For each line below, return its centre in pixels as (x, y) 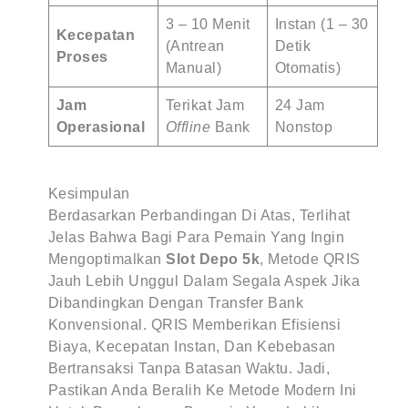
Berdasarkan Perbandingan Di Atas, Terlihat (199, 215)
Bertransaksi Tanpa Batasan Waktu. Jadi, (189, 368)
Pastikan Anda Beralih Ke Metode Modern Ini (202, 390)
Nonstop (304, 127)
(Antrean (195, 46)
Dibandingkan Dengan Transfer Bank (176, 303)
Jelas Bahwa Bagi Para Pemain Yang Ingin (196, 237)
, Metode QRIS (310, 259)
